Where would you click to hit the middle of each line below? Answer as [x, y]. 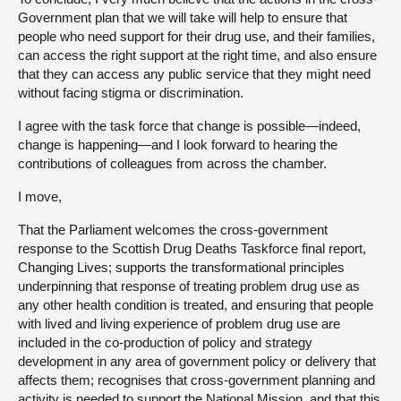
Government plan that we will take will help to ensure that [183, 17]
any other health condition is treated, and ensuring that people [196, 304]
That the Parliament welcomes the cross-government [173, 229]
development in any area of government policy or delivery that [197, 361]
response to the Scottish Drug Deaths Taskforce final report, [192, 248]
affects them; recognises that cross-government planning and [196, 380]
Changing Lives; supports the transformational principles [181, 267]
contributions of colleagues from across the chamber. [172, 163]
